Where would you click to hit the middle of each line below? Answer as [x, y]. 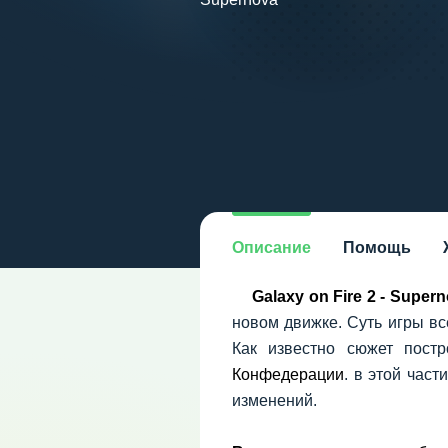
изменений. [274, 400]
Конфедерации [288, 374]
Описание [271, 247]
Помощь [377, 247]
